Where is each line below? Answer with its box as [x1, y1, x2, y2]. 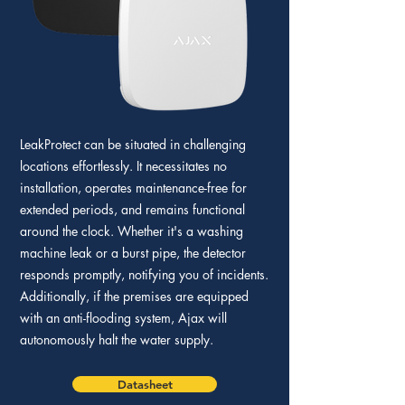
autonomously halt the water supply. [20, 331, 213, 348]
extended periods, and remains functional [20, 201, 245, 218]
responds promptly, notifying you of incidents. [20, 266, 268, 283]
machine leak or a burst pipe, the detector [20, 244, 246, 261]
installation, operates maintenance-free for [20, 179, 247, 196]
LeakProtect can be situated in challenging [20, 136, 246, 153]
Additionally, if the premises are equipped [20, 287, 249, 305]
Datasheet [117, 377, 173, 391]
